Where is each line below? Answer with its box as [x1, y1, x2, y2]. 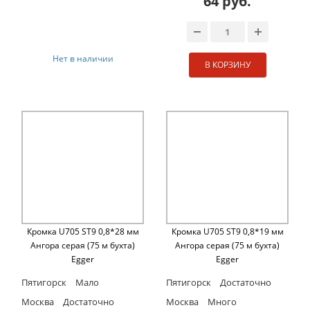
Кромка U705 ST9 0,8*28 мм [26, 225, 139, 237]
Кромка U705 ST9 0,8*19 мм [171, 225, 284, 237]
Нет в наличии [52, 52, 113, 64]
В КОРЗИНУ [204, 58, 250, 71]
